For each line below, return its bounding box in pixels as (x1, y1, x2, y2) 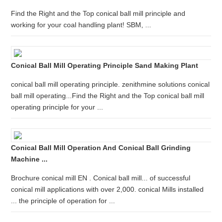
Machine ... (11, 155, 48, 163)
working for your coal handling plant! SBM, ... (11, 21, 152, 29)
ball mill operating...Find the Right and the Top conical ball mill (11, 92, 205, 100)
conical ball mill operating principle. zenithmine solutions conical (11, 80, 210, 88)
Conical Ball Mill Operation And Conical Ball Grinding (11, 144, 191, 152)
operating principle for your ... (11, 103, 104, 111)
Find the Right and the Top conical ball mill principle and (11, 9, 186, 17)
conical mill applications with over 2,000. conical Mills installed (11, 185, 204, 193)
